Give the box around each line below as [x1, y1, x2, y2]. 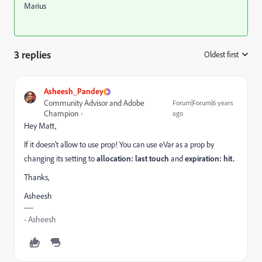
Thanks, [24, 172, 49, 182]
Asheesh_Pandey [44, 86, 104, 96]
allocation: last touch [96, 153, 169, 163]
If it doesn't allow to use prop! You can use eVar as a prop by [24, 139, 214, 150]
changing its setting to [24, 153, 96, 164]
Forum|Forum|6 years [173, 98, 234, 107]
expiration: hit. [185, 153, 235, 163]
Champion [44, 108, 78, 119]
